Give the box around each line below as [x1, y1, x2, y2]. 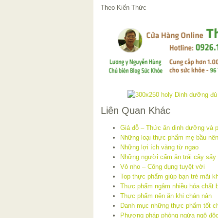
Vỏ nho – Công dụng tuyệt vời [120, 163, 205, 171]
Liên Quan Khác [101, 105, 170, 116]
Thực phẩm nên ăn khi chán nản [120, 192, 212, 200]
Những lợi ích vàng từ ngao [120, 144, 199, 151]
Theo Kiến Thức [101, 3, 146, 11]
